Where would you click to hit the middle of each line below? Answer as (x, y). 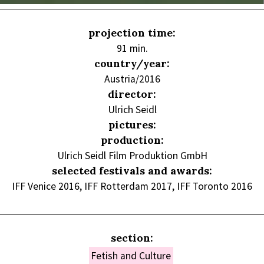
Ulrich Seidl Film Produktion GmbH (132, 155)
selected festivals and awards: (132, 170)
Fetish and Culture (131, 255)
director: (132, 94)
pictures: (132, 124)
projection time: (132, 32)
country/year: (132, 63)
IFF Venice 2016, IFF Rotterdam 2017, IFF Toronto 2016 (132, 186)
